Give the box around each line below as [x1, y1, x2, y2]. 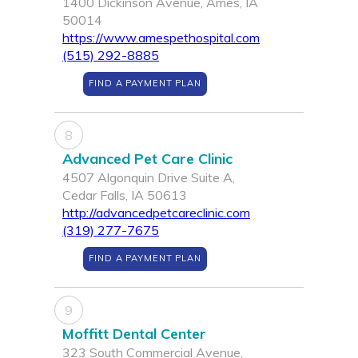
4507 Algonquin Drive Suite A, [62, 169, 235, 186]
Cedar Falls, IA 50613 [62, 187, 187, 204]
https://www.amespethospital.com [62, 30, 260, 46]
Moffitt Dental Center [62, 324, 206, 344]
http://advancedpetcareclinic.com [62, 205, 250, 221]
